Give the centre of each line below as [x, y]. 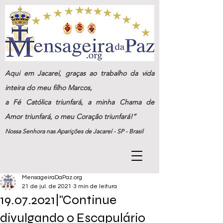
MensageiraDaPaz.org [52, 177]
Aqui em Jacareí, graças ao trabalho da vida [80, 73]
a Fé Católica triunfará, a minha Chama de [80, 102]
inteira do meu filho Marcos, [49, 88]
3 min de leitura [95, 186]
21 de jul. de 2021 [47, 186]
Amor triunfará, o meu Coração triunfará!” [70, 116]
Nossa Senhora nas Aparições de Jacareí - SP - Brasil [74, 131]
